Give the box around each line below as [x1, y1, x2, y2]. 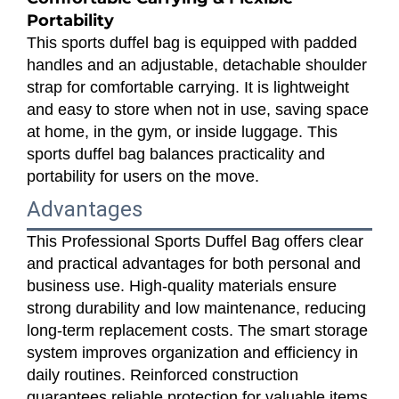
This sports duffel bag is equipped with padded [27, 33, 357, 52]
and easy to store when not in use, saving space [27, 100, 369, 118]
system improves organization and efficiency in [27, 343, 358, 362]
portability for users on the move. [27, 167, 259, 185]
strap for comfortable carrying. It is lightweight [27, 77, 349, 96]
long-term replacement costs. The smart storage [27, 321, 368, 339]
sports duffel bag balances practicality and [27, 144, 325, 163]
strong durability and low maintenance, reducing [27, 298, 366, 317]
